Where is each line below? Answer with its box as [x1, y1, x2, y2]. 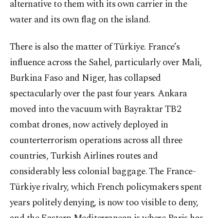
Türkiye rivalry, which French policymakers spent [10, 180, 202, 195]
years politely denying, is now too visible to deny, [10, 196, 199, 210]
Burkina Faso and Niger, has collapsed [10, 71, 161, 86]
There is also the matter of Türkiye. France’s [10, 40, 180, 54]
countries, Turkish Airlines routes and [10, 149, 158, 163]
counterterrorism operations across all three [10, 133, 182, 148]
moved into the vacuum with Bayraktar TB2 [10, 102, 182, 117]
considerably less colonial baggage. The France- [10, 164, 196, 179]
